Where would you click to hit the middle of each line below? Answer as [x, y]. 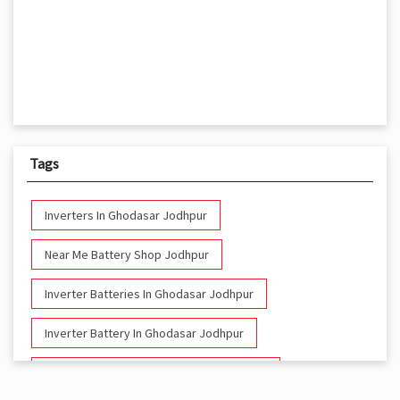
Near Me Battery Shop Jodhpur [127, 255]
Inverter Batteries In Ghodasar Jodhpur [149, 294]
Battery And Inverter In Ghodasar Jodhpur [156, 373]
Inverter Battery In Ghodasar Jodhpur [144, 333]
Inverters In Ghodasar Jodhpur [126, 216]
